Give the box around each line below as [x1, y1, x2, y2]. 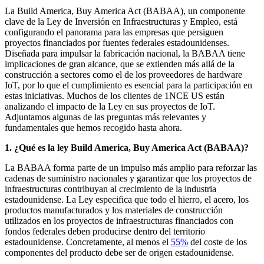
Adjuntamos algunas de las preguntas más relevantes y [5, 111, 206, 122]
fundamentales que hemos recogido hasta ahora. [5, 122, 182, 133]
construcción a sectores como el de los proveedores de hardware [5, 69, 242, 80]
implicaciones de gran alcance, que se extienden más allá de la [5, 58, 235, 69]
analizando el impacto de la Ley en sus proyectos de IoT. [5, 101, 215, 111]
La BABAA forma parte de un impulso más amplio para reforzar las [5, 162, 257, 173]
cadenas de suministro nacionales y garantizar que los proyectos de [5, 173, 252, 183]
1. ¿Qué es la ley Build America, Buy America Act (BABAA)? [5, 142, 249, 153]
